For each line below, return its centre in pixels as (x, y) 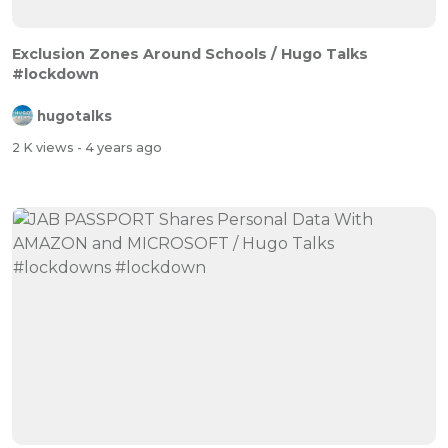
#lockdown (55, 74)
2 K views (44, 147)
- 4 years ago (119, 147)
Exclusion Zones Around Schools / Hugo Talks (190, 54)
